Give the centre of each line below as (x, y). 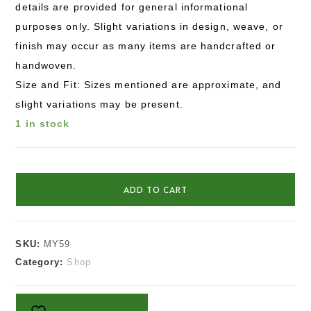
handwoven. (46, 65)
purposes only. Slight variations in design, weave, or (149, 26)
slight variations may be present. (99, 104)
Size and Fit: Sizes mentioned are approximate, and (149, 84)
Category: (41, 262)
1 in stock (43, 123)
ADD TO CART (155, 189)
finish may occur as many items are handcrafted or (146, 45)
